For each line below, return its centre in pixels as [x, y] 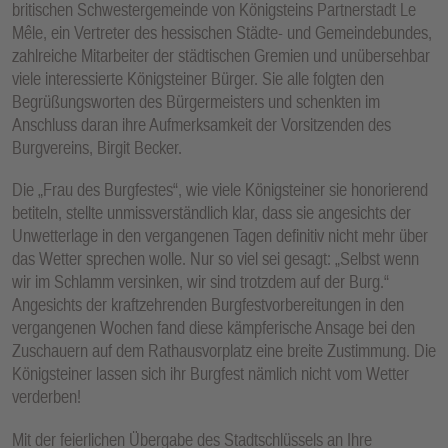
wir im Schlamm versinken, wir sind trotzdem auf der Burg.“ [200, 282]
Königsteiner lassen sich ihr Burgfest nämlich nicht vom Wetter [210, 374]
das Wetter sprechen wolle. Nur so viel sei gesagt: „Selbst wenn [215, 259]
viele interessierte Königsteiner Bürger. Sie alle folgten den [198, 78]
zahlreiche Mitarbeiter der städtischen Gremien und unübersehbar [221, 55]
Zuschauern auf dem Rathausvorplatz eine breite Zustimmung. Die [224, 351]
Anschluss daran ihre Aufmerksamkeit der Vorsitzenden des [201, 124]
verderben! [46, 397]
